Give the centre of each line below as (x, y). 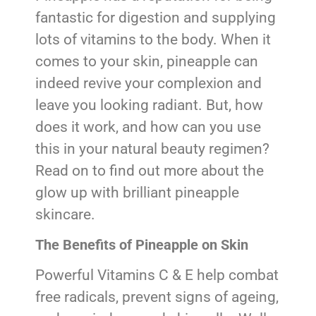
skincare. (65, 215)
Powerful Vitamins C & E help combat (157, 275)
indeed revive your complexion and (148, 84)
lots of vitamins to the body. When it (153, 40)
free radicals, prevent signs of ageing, (157, 297)
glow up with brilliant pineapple (137, 193)
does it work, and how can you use (148, 127)
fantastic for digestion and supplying (156, 18)
